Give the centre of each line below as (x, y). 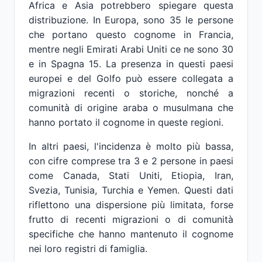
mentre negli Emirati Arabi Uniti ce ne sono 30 (131, 49)
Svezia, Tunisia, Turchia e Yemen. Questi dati (131, 190)
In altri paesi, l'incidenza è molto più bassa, (131, 146)
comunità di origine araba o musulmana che (131, 108)
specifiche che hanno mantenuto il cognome (131, 234)
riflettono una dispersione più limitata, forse (131, 205)
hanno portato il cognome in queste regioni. (126, 122)
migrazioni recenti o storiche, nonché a (131, 93)
